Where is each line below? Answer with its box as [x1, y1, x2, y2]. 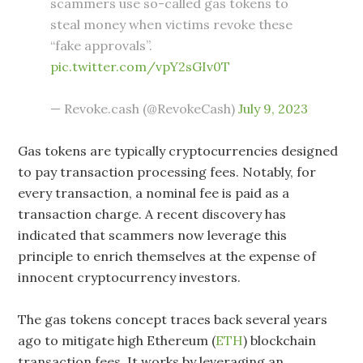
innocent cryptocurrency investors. [18, 268, 241, 285]
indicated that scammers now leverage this [18, 226, 288, 243]
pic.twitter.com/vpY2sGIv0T [50, 58, 231, 75]
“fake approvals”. [50, 36, 153, 53]
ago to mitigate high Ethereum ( [18, 331, 216, 348]
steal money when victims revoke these [50, 15, 293, 32]
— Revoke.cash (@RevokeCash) [50, 100, 239, 117]
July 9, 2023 [238, 100, 309, 117]
